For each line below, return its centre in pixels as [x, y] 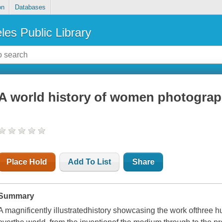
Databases [30, 7]
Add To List [90, 162]
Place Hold [27, 162]
